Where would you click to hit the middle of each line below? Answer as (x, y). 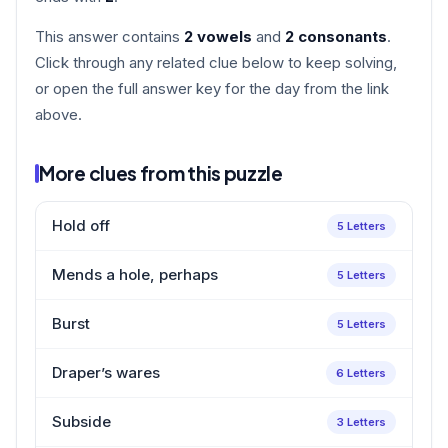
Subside (81, 421)
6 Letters (361, 372)
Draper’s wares (106, 372)
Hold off (81, 225)
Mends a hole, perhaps (135, 274)
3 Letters (361, 421)
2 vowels (218, 36)
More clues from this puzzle (161, 172)
